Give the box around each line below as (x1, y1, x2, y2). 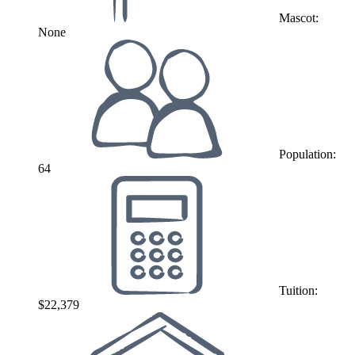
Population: (279, 147, 342, 161)
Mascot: (279, 10, 325, 25)
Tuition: (279, 283, 324, 297)
